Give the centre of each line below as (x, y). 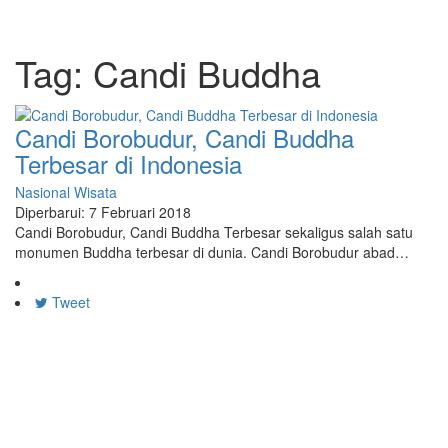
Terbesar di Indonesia (128, 163)
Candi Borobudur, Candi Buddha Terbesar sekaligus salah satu (214, 231)
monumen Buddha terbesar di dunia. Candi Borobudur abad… (212, 251)
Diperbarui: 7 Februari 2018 (103, 211)
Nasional (42, 191)
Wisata (95, 191)
